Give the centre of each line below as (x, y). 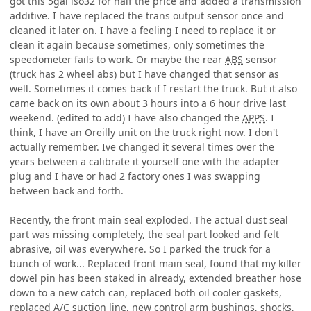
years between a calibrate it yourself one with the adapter (145, 162)
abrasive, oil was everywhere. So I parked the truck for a (140, 249)
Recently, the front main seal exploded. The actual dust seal (149, 220)
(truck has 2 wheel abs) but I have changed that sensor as (144, 74)
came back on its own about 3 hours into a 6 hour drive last (148, 103)
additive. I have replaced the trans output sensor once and (147, 16)
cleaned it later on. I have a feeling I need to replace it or (143, 31)
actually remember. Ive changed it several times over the (142, 147)
